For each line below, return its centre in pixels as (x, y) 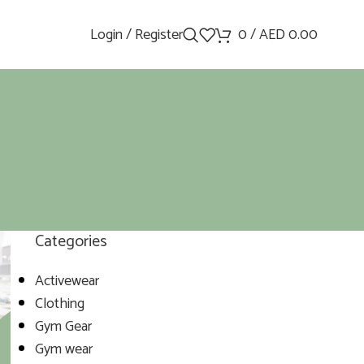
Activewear (67, 281)
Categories (71, 242)
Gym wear (63, 349)
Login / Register (136, 35)
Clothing (59, 304)
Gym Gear (63, 327)
